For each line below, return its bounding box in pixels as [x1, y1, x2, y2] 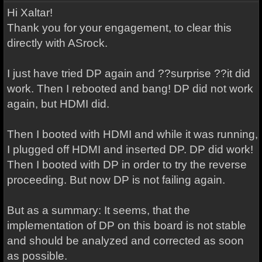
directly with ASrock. [6, 37, 108, 49]
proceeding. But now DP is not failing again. [6, 174, 225, 186]
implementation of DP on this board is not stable [6, 219, 246, 232]
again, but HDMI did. [6, 98, 109, 110]
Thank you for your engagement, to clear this [6, 22, 232, 34]
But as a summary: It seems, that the [6, 204, 190, 216]
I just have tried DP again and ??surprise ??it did [6, 67, 250, 80]
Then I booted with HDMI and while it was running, [6, 128, 258, 140]
